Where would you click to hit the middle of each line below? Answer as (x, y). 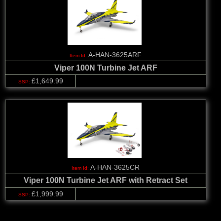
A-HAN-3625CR (115, 167)
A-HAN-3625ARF (115, 55)
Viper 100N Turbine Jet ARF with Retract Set (106, 181)
